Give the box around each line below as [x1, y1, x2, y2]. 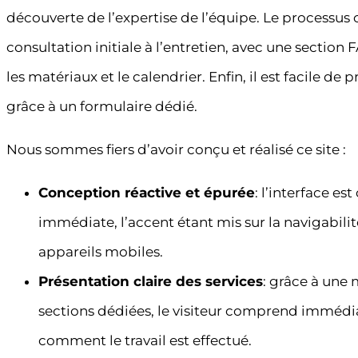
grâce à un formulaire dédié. [6, 98, 197, 115]
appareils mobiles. [38, 244, 163, 261]
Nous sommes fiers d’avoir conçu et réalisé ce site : [6, 141, 346, 158]
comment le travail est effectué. [38, 332, 252, 349]
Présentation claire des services [38, 273, 263, 290]
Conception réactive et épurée [38, 185, 255, 201]
